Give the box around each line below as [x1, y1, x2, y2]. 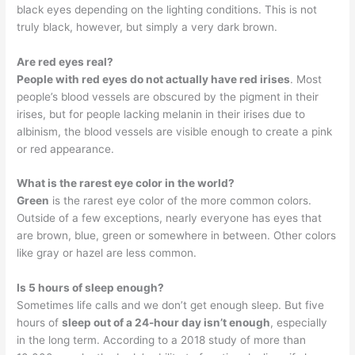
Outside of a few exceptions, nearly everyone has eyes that [17, 212, 323, 225]
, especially [270, 316, 328, 330]
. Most [290, 72, 323, 86]
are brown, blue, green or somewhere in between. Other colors [17, 229, 337, 242]
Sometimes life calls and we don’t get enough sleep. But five [17, 299, 325, 312]
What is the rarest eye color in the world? [17, 177, 235, 190]
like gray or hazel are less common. [17, 246, 197, 260]
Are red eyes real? [17, 55, 114, 68]
